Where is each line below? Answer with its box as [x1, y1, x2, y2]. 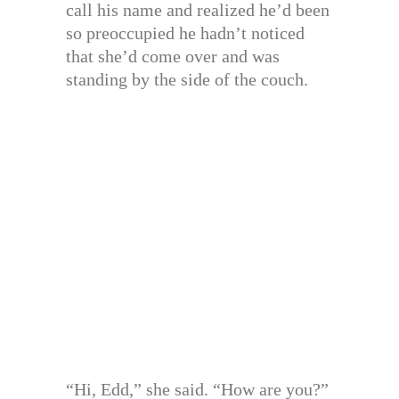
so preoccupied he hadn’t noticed [66, 23, 305, 44]
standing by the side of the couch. [66, 69, 308, 90]
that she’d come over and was [66, 46, 280, 67]
